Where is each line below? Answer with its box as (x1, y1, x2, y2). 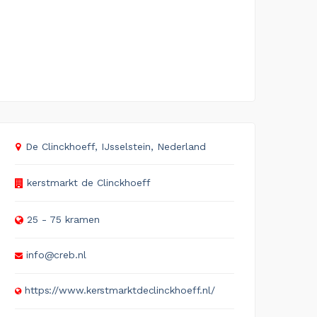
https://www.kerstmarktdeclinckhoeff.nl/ (24, 284, 216, 296)
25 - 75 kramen (27, 213, 100, 225)
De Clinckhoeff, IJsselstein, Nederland (25, 140, 206, 152)
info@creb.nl (25, 248, 86, 260)
